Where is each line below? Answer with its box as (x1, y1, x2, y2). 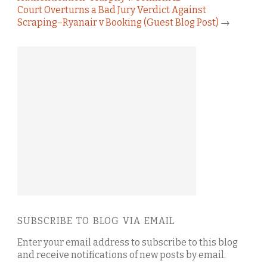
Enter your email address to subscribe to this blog (17, 236, 238, 248)
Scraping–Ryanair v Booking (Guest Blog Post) (17, 16, 219, 28)
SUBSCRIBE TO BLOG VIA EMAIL (17, 215, 175, 226)
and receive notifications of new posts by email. (17, 249, 226, 260)
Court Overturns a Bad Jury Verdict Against (17, 4, 206, 15)
